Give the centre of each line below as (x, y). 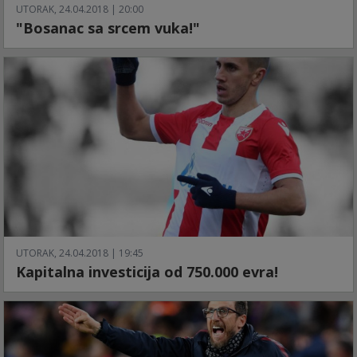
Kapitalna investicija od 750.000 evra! (147, 272)
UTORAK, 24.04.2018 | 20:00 (80, 9)
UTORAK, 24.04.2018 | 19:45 (80, 253)
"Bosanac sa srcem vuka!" (108, 27)
